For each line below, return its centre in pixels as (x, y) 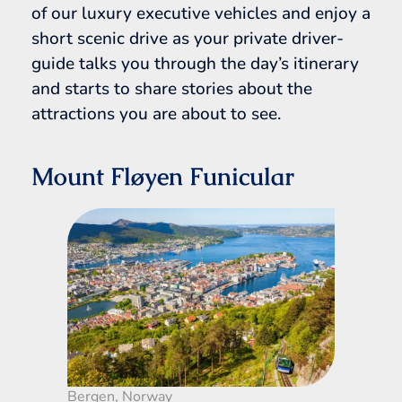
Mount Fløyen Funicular (163, 176)
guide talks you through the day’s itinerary (195, 63)
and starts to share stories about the (172, 88)
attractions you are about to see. (156, 114)
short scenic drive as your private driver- (188, 38)
